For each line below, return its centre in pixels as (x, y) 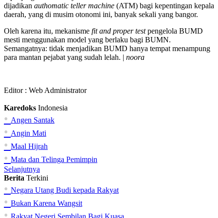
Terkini (37, 178)
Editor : (16, 90)
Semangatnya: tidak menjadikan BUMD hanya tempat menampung (107, 48)
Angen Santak (33, 120)
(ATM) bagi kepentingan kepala (164, 5)
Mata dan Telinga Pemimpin (54, 159)
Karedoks (20, 108)
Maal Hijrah (29, 146)
